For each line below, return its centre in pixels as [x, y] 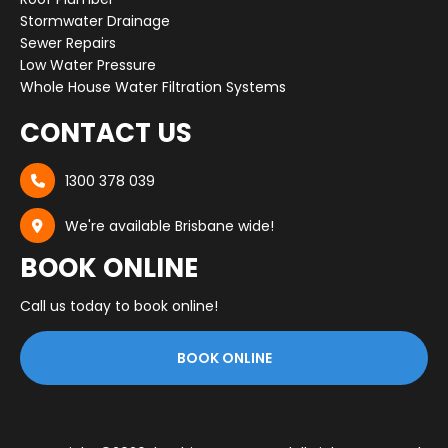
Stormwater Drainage [95, 21]
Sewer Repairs [68, 43]
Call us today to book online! [119, 306]
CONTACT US [106, 133]
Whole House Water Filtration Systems [153, 87]
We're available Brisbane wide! [169, 225]
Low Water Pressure [88, 65]
